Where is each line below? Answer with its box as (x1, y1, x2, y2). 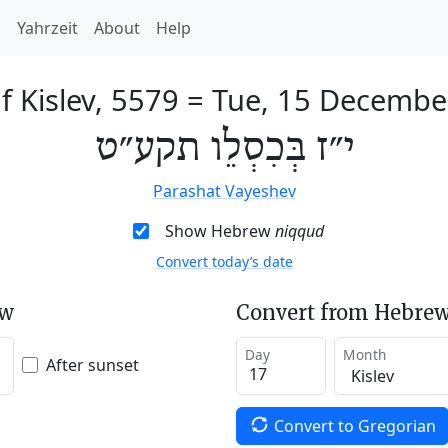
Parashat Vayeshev (152, 180, 296, 202)
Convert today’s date (155, 252, 293, 271)
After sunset (46, 353, 139, 376)
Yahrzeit (17, 17, 78, 39)
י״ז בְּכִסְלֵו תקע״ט (94, 125, 354, 173)
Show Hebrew (164, 220, 275, 242)
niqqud (274, 220, 324, 242)
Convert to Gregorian (273, 414, 436, 437)
